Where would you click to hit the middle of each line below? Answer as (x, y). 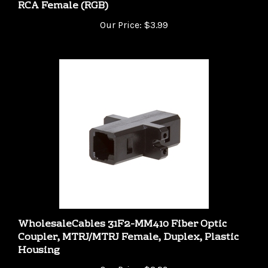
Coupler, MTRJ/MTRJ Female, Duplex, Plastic (128, 225)
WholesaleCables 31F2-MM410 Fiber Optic (122, 211)
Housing (39, 238)
